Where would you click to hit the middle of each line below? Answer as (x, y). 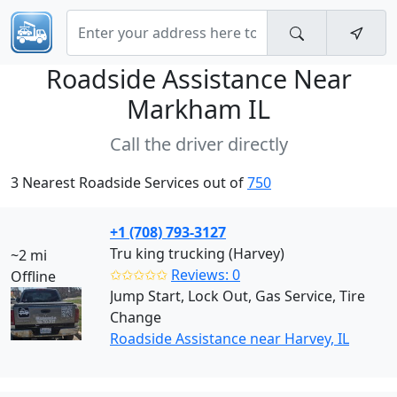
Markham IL (198, 109)
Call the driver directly (198, 144)
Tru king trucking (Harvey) (197, 253)
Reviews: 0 (206, 275)
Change (136, 317)
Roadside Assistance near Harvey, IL (230, 339)
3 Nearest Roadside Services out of (129, 183)
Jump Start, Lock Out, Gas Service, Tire (237, 296)
